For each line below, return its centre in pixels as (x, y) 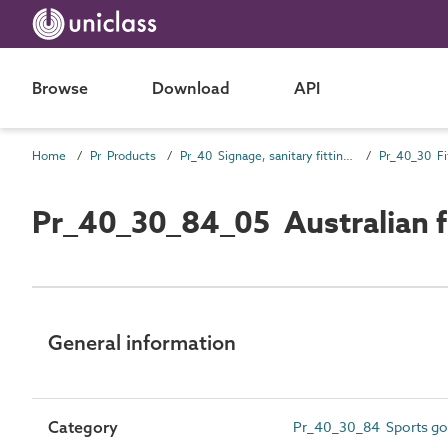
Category (83, 426)
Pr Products (123, 155)
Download (191, 88)
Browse (60, 88)
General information (142, 342)
